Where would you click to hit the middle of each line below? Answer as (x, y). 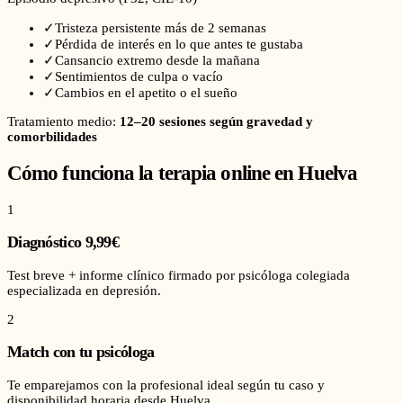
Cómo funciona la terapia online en (153, 173)
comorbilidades (52, 137)
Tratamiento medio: (63, 122)
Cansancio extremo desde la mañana (157, 61)
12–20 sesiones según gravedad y (216, 122)
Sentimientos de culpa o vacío (139, 77)
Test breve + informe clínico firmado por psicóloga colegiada (179, 275)
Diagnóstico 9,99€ (63, 242)
